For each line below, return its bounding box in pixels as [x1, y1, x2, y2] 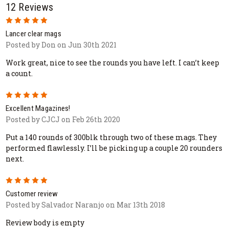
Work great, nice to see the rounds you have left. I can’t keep [5, 58, 219, 67]
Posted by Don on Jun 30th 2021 [5, 40, 117, 50]
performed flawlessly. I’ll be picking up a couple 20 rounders [5, 143, 222, 153]
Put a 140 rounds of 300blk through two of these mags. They [5, 132, 217, 142]
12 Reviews [5, 1, 53, 14]
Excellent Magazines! [5, 103, 71, 113]
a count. [5, 68, 33, 78]
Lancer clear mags [5, 29, 61, 38]
